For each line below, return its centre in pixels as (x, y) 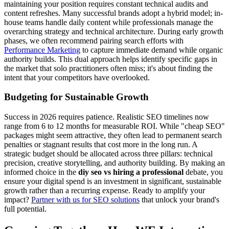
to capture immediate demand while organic (152, 50)
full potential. (25, 209)
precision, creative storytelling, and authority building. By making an (114, 163)
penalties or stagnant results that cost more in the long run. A (101, 144)
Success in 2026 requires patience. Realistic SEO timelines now (107, 117)
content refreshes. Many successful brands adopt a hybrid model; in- (113, 13)
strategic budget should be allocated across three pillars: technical (108, 154)
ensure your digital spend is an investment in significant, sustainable (113, 181)
